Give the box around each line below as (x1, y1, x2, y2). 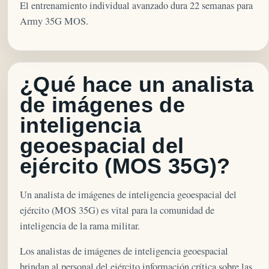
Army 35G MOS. (20, 14, 88, 28)
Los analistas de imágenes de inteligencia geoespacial (20, 244, 228, 258)
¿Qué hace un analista (20, 73, 254, 97)
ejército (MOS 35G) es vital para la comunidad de (20, 203, 214, 217)
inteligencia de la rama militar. (20, 219, 140, 232)
